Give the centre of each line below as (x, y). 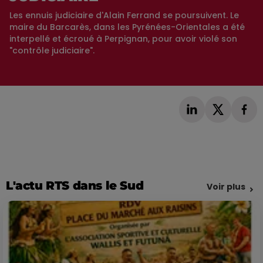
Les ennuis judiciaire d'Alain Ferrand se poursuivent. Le (124, 16)
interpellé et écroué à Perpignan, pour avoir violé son (123, 39)
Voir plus (226, 186)
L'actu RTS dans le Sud (75, 185)
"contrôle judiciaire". (52, 51)
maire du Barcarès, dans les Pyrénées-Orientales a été (127, 27)
